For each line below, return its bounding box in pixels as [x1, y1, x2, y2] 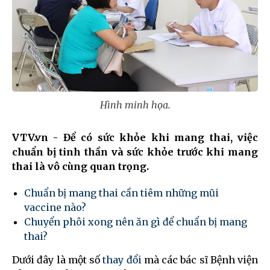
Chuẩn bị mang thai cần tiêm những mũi [24, 187, 219, 199]
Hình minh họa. [99, 99, 171, 111]
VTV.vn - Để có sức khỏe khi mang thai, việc [12, 131, 258, 144]
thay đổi [102, 254, 142, 266]
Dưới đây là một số [12, 254, 103, 266]
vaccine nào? [24, 201, 86, 214]
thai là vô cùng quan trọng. [12, 160, 149, 173]
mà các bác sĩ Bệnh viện [141, 254, 258, 266]
